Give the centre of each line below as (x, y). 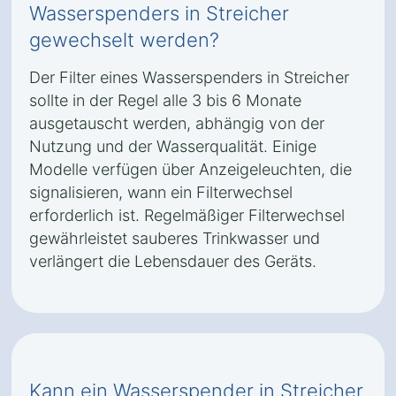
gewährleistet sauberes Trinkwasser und (175, 238)
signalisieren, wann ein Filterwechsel (161, 192)
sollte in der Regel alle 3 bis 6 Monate (165, 100)
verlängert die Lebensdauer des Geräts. (173, 261)
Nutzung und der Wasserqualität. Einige (173, 146)
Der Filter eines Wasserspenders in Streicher (189, 77)
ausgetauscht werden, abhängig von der (177, 123)
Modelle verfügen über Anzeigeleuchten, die (190, 169)
